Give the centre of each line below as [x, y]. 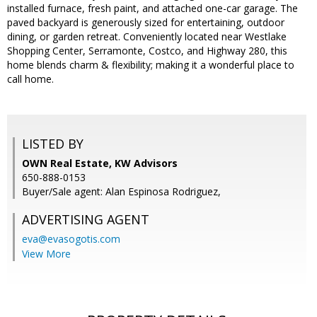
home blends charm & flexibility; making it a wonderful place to [151, 65]
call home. [30, 79]
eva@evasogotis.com [71, 239]
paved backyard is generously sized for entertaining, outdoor [146, 23]
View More [46, 254]
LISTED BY [53, 144]
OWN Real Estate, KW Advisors [100, 163]
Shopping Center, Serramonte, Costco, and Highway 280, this [147, 51]
